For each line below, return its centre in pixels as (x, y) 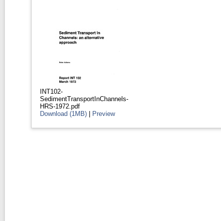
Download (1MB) (63, 113)
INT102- (51, 91)
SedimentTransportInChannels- (84, 99)
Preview (103, 113)
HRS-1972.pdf (60, 106)
